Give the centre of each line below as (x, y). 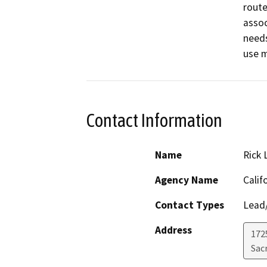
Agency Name (187, 180)
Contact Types (190, 205)
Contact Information (154, 120)
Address (173, 230)
